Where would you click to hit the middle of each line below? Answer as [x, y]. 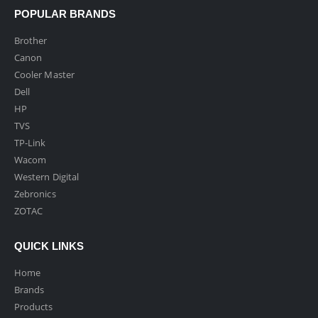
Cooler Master [44, 75]
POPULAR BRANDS [65, 15]
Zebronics [35, 194]
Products [34, 307]
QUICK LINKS [49, 247]
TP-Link [30, 143]
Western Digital [46, 177]
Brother [31, 41]
